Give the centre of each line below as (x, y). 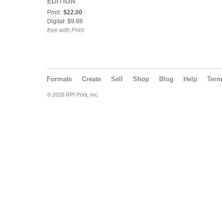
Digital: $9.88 (65, 21)
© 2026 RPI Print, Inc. (73, 95)
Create (91, 79)
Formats (59, 79)
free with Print (65, 30)
